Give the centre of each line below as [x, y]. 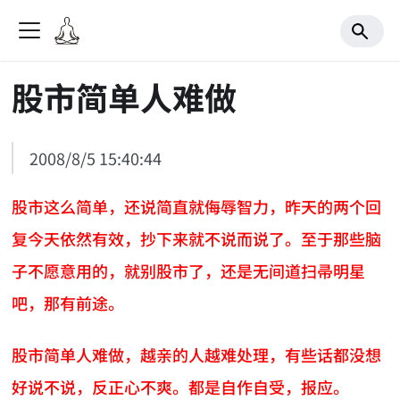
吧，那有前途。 [68, 302]
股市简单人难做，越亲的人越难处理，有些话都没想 [197, 355]
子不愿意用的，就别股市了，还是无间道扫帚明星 [189, 270]
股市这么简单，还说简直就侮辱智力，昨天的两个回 [197, 206]
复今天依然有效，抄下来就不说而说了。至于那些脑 [197, 238]
